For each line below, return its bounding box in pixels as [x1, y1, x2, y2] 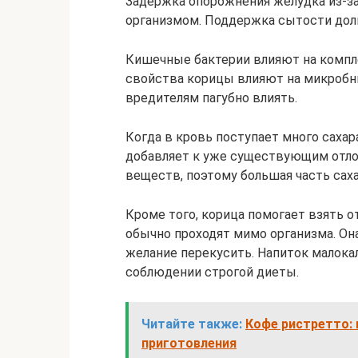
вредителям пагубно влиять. [125, 90, 297, 105]
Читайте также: [141, 316, 242, 332]
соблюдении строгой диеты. [125, 265, 299, 280]
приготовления [141, 336, 237, 351]
